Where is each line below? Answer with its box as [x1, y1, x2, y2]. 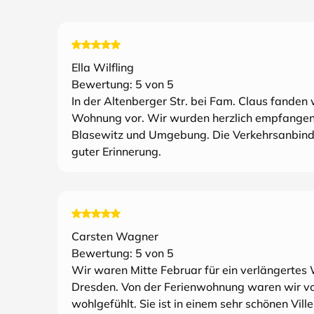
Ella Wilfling [71, 60, 134, 74]
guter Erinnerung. [71, 144, 161, 158]
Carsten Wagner [71, 229, 158, 243]
